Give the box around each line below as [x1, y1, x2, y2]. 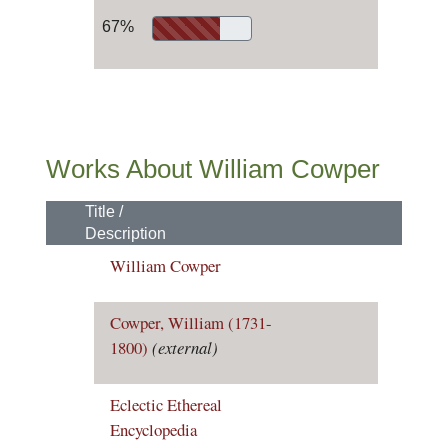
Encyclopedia [110, 418, 197, 441]
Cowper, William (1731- [110, 311, 272, 334]
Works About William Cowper [46, 154, 380, 184]
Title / [85, 203, 123, 220]
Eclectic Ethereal [110, 393, 222, 416]
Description [85, 225, 166, 242]
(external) [152, 336, 218, 359]
